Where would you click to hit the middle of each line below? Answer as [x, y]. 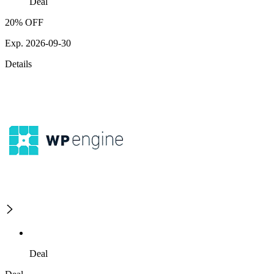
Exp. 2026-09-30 [38, 43]
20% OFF [24, 22]
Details [18, 64]
